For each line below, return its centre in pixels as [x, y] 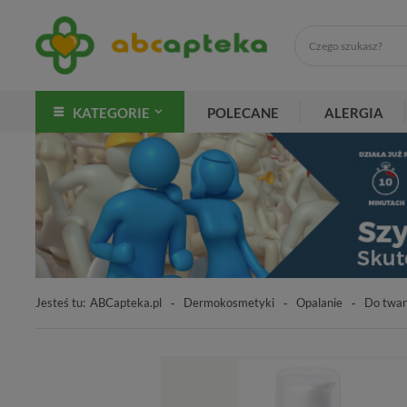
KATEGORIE [111, 113]
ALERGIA [354, 113]
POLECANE [243, 113]
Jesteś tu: [60, 302]
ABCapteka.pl [126, 302]
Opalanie [319, 302]
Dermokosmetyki [229, 302]
